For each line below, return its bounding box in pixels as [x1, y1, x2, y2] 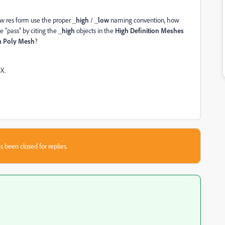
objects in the [75, 26, 115, 35]
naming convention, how [109, 16, 179, 24]
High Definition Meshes [115, 26, 184, 35]
